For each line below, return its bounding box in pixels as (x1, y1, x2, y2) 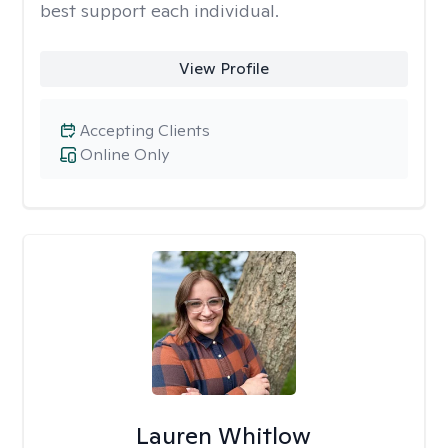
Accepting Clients (80, 120, 210, 141)
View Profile (178, 58, 269, 79)
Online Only (80, 144, 169, 165)
